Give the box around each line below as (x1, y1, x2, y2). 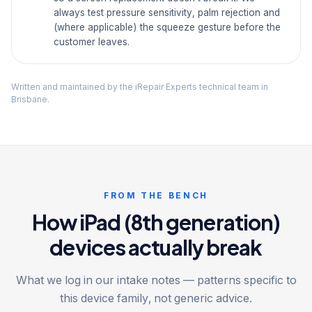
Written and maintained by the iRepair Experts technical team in (11, 81, 268, 92)
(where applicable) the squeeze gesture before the (54, 22, 281, 33)
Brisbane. (11, 94, 49, 104)
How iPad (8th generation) (31, 209, 281, 235)
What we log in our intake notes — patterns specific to (15, 273, 297, 287)
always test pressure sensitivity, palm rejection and (54, 7, 280, 18)
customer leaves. (54, 36, 130, 47)
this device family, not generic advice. (60, 291, 252, 305)
